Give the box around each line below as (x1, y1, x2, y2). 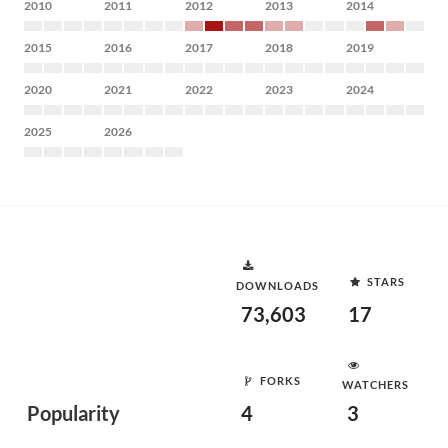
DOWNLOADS (236, 279, 319, 292)
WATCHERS (342, 378, 409, 391)
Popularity (27, 401, 120, 425)
